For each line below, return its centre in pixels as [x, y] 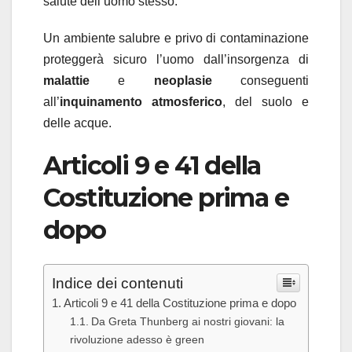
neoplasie [197, 81]
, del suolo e [266, 102]
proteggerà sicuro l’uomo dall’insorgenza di [176, 60]
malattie [66, 81]
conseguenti [275, 81]
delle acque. [77, 123]
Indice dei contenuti [117, 283]
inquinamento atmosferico [141, 102]
